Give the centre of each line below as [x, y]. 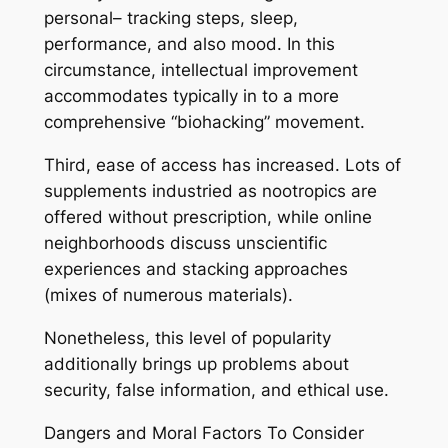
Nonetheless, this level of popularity [187, 337]
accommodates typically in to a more [191, 96]
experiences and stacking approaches [195, 269]
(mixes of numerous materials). [168, 295]
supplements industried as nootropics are [210, 191]
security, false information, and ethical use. [216, 389]
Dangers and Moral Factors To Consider [203, 432]
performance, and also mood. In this [189, 44]
